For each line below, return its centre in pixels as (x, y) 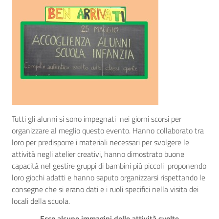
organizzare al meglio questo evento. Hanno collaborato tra (108, 131)
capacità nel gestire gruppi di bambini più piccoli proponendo (109, 166)
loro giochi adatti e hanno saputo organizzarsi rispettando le (109, 177)
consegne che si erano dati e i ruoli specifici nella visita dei (105, 189)
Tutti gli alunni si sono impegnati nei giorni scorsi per (97, 119)
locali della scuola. (41, 201)
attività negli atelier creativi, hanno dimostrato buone (98, 154)
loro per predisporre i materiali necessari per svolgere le (100, 142)
